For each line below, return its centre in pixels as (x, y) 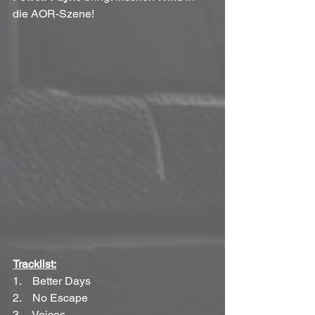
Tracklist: (34, 264)
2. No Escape (50, 298)
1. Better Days (52, 281)
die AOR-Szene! (53, 14)
